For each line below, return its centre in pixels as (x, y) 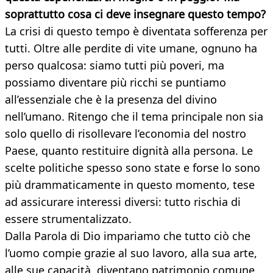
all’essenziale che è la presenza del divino (111, 100)
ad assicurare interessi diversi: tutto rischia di (123, 202)
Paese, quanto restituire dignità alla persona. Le (129, 151)
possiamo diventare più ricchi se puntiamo (115, 83)
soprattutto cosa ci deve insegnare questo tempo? (135, 14)
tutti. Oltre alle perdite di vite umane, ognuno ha (131, 48)
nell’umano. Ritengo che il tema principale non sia (134, 117)
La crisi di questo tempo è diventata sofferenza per (136, 31)
